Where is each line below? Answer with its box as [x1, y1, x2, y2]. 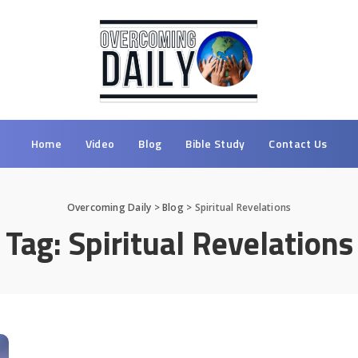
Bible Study [185, 134, 245, 152]
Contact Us [268, 134, 328, 152]
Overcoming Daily [66, 200, 152, 214]
